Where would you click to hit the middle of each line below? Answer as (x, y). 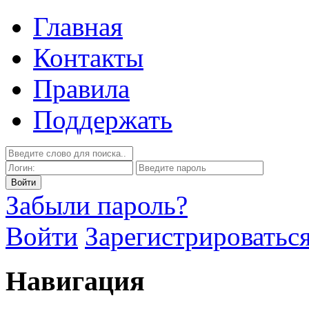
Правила (81, 89)
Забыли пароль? (97, 205)
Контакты (88, 58)
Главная (78, 27)
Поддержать (103, 120)
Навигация (75, 281)
